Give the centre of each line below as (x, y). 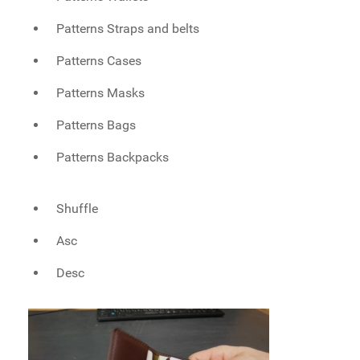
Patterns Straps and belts (128, 29)
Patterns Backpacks (113, 157)
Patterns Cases (99, 61)
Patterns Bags (96, 125)
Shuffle (78, 209)
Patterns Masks (101, 93)
